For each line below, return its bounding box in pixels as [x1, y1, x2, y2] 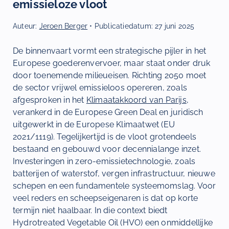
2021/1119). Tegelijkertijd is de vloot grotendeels [13, 131, 197, 142]
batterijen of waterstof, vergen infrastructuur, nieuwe [13, 168, 215, 178]
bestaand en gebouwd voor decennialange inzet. [13, 144, 201, 154]
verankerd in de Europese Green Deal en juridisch [13, 107, 203, 117]
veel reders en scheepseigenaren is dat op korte [13, 193, 198, 203]
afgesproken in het [13, 95, 86, 105]
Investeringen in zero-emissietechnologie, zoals [13, 156, 196, 166]
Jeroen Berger [39, 22, 88, 31]
